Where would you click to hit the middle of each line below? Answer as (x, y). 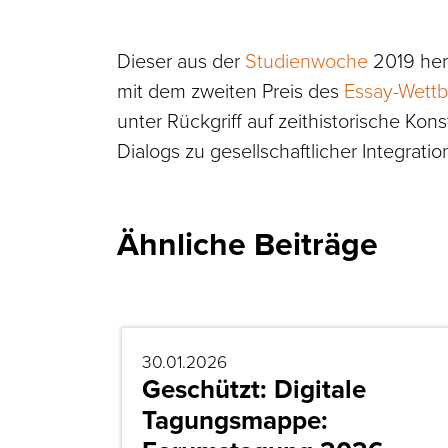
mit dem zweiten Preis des (230, 89)
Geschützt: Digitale (254, 388)
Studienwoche (306, 59)
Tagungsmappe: (235, 419)
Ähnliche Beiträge (247, 243)
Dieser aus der (181, 59)
